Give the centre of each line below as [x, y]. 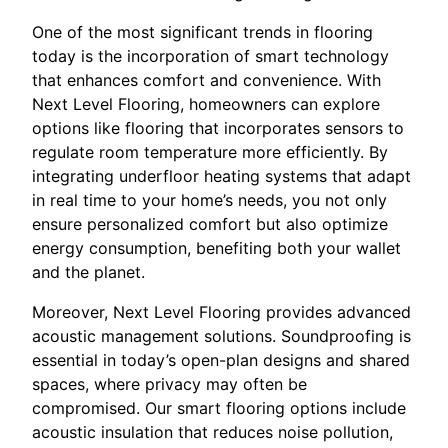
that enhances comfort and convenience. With [206, 79]
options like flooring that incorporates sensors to [218, 127]
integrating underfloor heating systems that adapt [221, 175]
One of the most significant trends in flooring [202, 31]
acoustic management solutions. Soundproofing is [221, 335]
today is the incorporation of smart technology [210, 55]
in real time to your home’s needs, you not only [209, 199]
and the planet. [88, 271]
